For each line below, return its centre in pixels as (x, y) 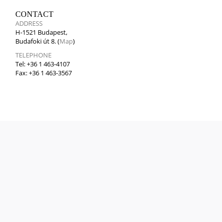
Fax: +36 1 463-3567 (44, 73)
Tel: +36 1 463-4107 (43, 64)
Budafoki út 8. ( (37, 41)
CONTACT (34, 14)
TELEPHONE (33, 55)
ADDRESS (29, 23)
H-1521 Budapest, (41, 32)
